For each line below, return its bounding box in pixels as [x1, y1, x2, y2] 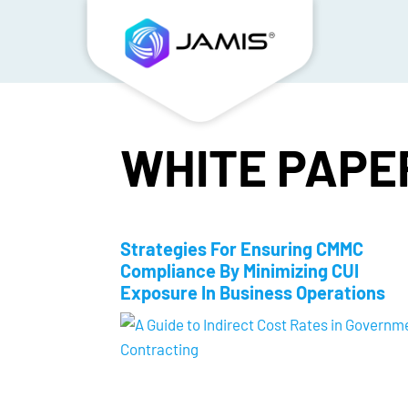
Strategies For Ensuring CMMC [120, 238, 363, 260]
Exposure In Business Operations [120, 281, 385, 303]
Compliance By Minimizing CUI [120, 260, 359, 281]
